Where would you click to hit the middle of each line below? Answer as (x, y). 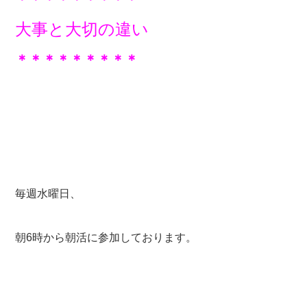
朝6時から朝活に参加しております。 (106, 237)
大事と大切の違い (82, 29)
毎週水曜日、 (48, 193)
